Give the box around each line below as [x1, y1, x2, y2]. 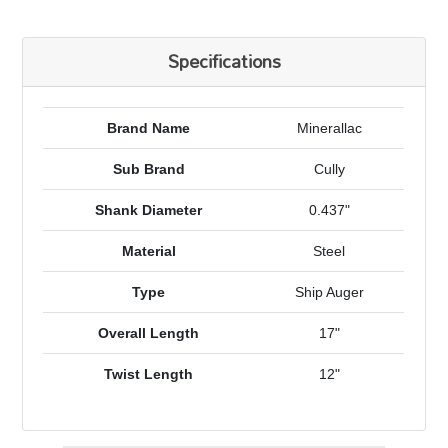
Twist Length [104, 366, 194, 383]
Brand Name [107, 120, 191, 137]
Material [121, 243, 176, 260]
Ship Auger [294, 284, 364, 301]
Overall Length [98, 325, 200, 342]
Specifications [167, 43, 281, 81]
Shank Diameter [95, 202, 203, 219]
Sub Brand [112, 161, 185, 178]
